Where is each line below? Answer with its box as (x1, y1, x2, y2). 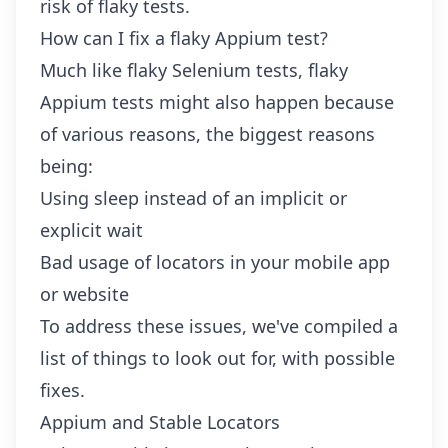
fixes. (40, 378, 85, 402)
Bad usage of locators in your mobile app (40, 250, 390, 274)
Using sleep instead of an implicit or (40, 186, 347, 210)
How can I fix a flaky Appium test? (40, 26, 328, 50)
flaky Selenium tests (127, 58, 298, 82)
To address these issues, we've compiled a (40, 314, 398, 338)
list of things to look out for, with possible (40, 346, 395, 370)
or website (40, 282, 129, 306)
